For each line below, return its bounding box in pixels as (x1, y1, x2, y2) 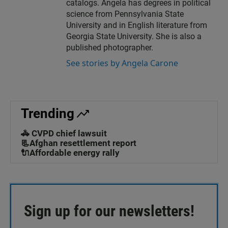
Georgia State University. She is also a (66, 32, 202, 42)
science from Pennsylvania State (66, 9, 184, 19)
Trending (21, 106, 74, 122)
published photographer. (66, 43, 153, 53)
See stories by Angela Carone (66, 58, 178, 69)
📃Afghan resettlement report (21, 138, 136, 149)
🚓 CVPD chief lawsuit (21, 128, 107, 139)
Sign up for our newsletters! (24, 202, 194, 220)
